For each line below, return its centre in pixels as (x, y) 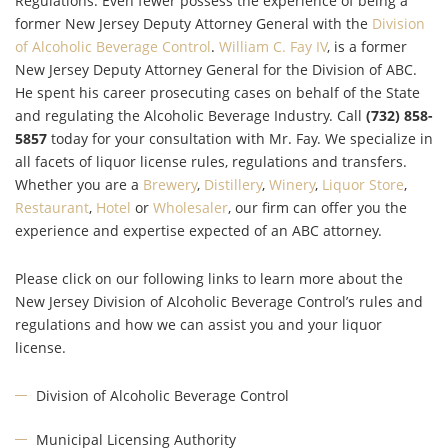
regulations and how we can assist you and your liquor (198, 324)
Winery (292, 184)
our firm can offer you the (319, 207)
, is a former (367, 46)
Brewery (170, 184)
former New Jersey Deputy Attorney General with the (193, 23)
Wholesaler (190, 207)
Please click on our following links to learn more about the (209, 278)
